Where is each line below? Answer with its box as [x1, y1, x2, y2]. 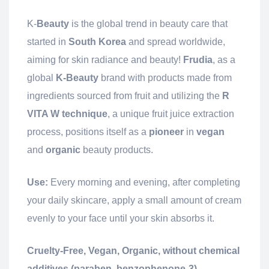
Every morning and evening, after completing [48, 177, 240, 188]
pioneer [149, 127, 184, 138]
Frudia [183, 55, 213, 65]
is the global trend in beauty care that [69, 19, 228, 29]
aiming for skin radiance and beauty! [27, 55, 183, 65]
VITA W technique [27, 109, 107, 119]
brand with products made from [98, 73, 232, 83]
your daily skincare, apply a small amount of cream [27, 195, 241, 206]
